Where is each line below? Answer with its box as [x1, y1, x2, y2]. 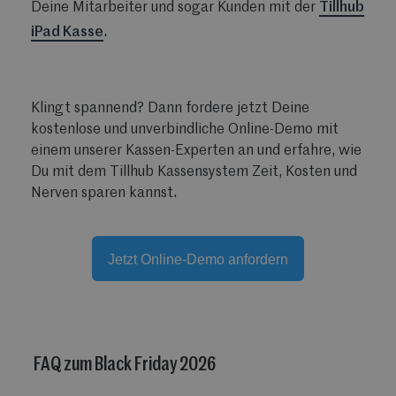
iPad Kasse [31, 26, 103, 41]
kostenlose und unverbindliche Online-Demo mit [31, 123, 339, 138]
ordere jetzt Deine [191, 102, 309, 117]
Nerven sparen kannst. [31, 187, 180, 202]
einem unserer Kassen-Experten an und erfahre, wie [31, 144, 362, 159]
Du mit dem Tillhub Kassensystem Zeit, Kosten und [31, 165, 357, 180]
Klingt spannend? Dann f [31, 102, 191, 117]
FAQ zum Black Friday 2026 [31, 354, 216, 375]
